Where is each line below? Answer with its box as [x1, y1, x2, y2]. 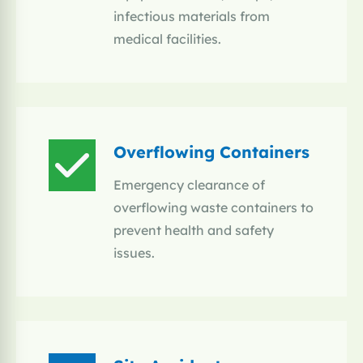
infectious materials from [113, 8, 270, 25]
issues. [113, 245, 155, 262]
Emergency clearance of [113, 177, 265, 194]
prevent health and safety [113, 222, 274, 239]
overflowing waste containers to [113, 199, 314, 216]
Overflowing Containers [113, 142, 310, 163]
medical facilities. [113, 31, 221, 48]
